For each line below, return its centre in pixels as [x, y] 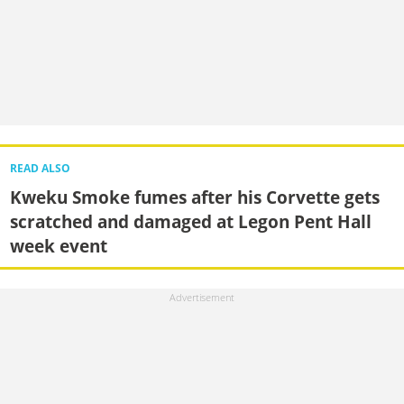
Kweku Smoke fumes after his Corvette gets [194, 197]
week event [58, 245]
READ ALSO [40, 168]
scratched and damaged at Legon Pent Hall [190, 221]
